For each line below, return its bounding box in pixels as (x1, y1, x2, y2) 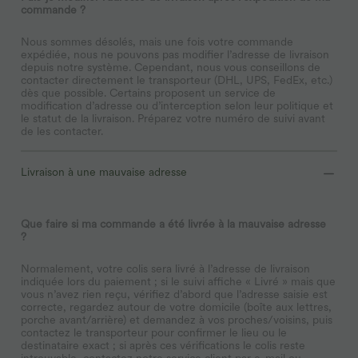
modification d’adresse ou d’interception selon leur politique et (21, 98, 333, 112)
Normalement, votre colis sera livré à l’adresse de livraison (21, 261, 310, 275)
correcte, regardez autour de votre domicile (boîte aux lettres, (21, 300, 332, 313)
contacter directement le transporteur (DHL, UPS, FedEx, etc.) (21, 73, 332, 86)
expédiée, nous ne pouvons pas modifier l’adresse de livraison (21, 47, 329, 61)
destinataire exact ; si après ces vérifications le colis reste (21, 338, 305, 352)
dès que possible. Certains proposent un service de (21, 86, 276, 99)
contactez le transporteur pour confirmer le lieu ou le (21, 325, 287, 339)
